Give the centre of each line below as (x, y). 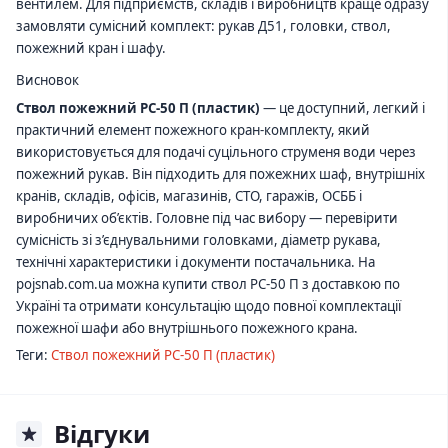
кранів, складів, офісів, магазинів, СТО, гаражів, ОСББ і (189, 196)
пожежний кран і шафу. (91, 47)
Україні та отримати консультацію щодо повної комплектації (208, 306)
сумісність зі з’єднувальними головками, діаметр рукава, (198, 240)
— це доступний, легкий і (342, 108)
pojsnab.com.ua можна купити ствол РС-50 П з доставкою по (208, 284)
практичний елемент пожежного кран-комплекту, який (193, 130)
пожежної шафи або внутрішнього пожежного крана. (187, 328)
